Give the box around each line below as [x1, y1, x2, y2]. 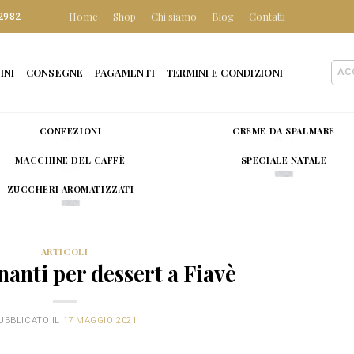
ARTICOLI [40, 245, 88, 258]
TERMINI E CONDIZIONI [165, 66, 284, 79]
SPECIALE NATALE [240, 153, 327, 166]
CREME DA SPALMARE [232, 124, 335, 137]
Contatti [249, 9, 286, 23]
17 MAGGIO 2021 [62, 315, 137, 326]
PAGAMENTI [94, 66, 155, 79]
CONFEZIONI [39, 124, 102, 137]
